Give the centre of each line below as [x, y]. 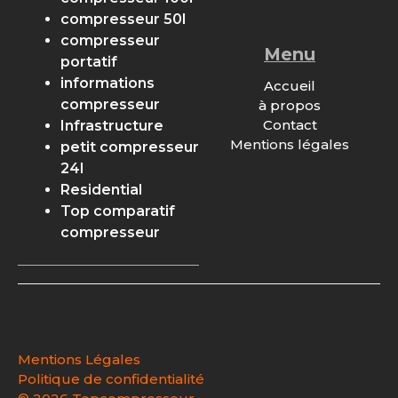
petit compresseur [130, 147]
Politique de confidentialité [111, 378]
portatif [89, 61]
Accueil [290, 86]
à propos [290, 106]
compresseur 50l [123, 19]
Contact [290, 125]
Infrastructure [112, 125]
